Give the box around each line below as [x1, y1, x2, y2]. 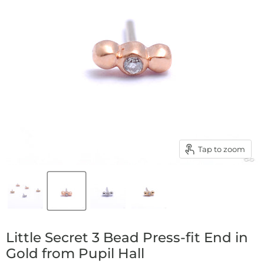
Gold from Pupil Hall [6, 245, 144, 262]
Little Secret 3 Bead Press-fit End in [6, 229, 248, 246]
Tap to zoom [198, 144, 245, 154]
